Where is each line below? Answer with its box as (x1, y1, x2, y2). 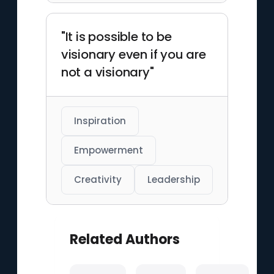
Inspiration (73, 114, 126, 127)
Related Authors (69, 230, 180, 249)
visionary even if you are (61, 46, 206, 63)
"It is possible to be (61, 28, 172, 45)
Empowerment (73, 144, 143, 157)
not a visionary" (61, 64, 154, 81)
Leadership (147, 173, 200, 186)
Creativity (73, 173, 122, 186)
